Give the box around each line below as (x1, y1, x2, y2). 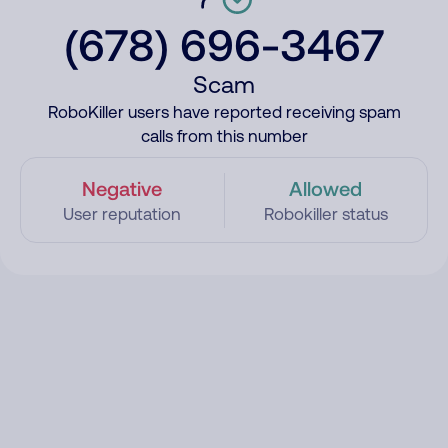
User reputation (63, 204, 182, 224)
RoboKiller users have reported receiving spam (47, 102, 401, 122)
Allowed (289, 176, 363, 200)
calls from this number (140, 126, 308, 146)
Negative (82, 176, 163, 200)
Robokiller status (263, 204, 388, 224)
